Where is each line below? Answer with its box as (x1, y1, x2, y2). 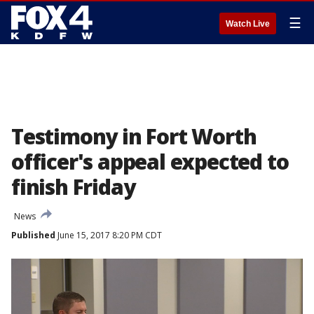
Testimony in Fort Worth (11, 122, 257, 151)
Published (11, 229, 55, 241)
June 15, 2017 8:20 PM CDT (55, 229, 162, 241)
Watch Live (226, 19, 270, 29)
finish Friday (11, 172, 135, 201)
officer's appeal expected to (11, 147, 289, 176)
